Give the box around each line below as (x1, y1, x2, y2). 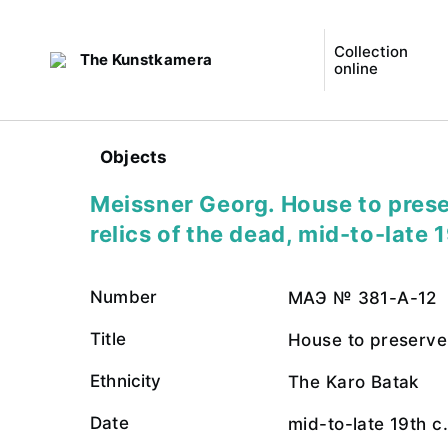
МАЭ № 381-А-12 (288, 288, 437, 308)
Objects (100, 147, 168, 167)
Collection (333, 42, 408, 61)
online (333, 59, 378, 78)
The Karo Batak (288, 372, 419, 392)
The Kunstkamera (79, 50, 213, 69)
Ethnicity (90, 371, 162, 391)
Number (90, 287, 158, 307)
